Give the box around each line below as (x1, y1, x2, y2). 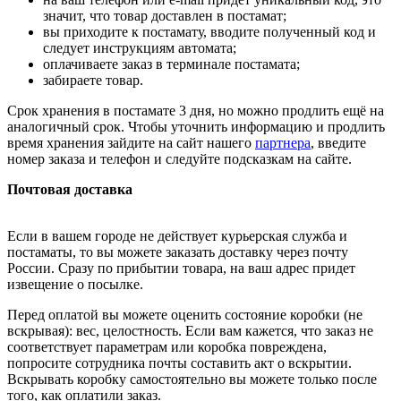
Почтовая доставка (7, 182, 132, 198)
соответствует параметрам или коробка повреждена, (7, 339, 327, 355)
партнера (255, 135, 311, 151)
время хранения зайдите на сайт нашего (7, 135, 255, 151)
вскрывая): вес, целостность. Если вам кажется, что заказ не (7, 323, 373, 339)
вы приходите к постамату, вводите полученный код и (43, 24, 376, 40)
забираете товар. (43, 73, 143, 89)
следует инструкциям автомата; (43, 40, 236, 56)
